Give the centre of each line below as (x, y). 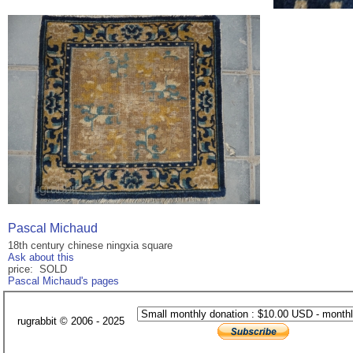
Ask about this (41, 258)
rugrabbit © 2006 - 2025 (71, 321)
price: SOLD (37, 269)
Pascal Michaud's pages (63, 281)
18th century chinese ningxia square (90, 246)
